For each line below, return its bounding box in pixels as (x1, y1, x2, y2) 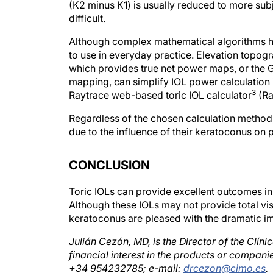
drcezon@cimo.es (183, 250, 266, 262)
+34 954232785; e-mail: (69, 250, 183, 262)
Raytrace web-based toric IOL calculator (69, 77, 252, 89)
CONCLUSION (69, 146, 150, 160)
